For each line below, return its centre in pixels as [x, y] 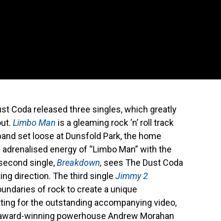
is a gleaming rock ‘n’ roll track [115, 122]
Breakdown [78, 162]
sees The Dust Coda [143, 162]
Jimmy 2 [132, 176]
